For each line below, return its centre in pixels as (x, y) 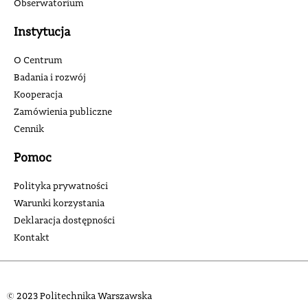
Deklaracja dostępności (64, 220)
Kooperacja (38, 95)
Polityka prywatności (61, 186)
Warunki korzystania (59, 203)
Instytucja (42, 32)
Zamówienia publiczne (63, 112)
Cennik (29, 129)
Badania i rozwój (50, 77)
